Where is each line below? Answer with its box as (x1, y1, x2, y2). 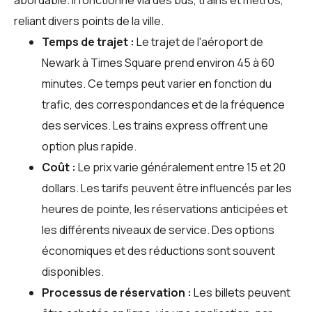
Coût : (42, 159, 76, 175)
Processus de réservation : (42, 284, 192, 300)
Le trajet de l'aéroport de (134, 33, 263, 49)
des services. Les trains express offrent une (42, 117, 268, 133)
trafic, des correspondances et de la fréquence (42, 96, 285, 112)
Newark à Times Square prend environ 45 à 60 (42, 54, 274, 70)
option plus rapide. (42, 138, 136, 154)
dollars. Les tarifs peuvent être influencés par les (42, 180, 292, 196)
